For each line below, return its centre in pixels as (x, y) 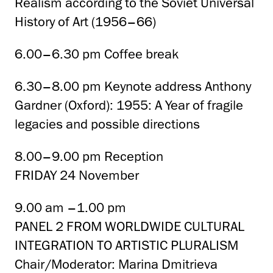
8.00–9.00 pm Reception (89, 157)
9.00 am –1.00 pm (70, 208)
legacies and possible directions (107, 124)
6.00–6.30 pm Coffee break (97, 54)
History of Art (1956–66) (85, 22)
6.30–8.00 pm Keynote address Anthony (133, 87)
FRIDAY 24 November (77, 175)
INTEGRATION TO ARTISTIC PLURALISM (126, 246)
